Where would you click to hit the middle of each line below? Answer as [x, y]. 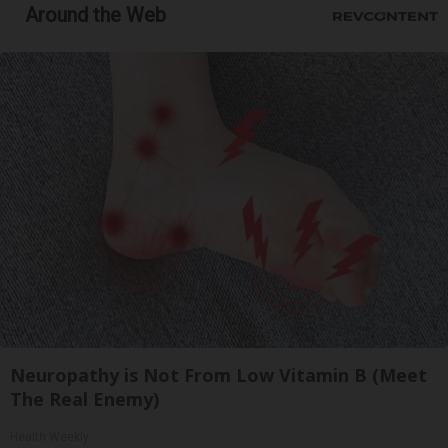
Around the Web [95, 15]
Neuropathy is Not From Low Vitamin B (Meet [218, 375]
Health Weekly [49, 437]
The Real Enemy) [84, 399]
